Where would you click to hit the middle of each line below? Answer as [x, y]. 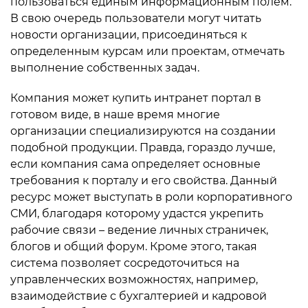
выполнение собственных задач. [105, 67]
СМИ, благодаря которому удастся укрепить [137, 213]
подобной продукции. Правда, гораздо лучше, [143, 147]
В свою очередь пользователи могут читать [136, 18]
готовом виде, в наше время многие [115, 114]
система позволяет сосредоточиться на [125, 263]
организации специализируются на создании [143, 131]
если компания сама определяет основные [135, 164]
